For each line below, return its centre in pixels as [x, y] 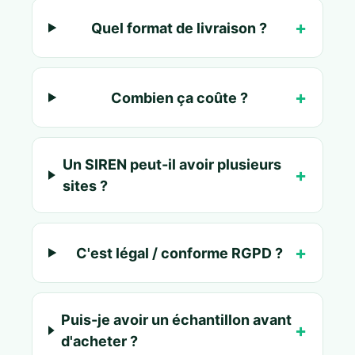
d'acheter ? [100, 341]
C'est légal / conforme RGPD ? [179, 253]
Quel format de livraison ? [179, 28]
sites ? [85, 186]
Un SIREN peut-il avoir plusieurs [172, 164]
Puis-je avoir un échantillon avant [177, 320]
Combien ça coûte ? [179, 97]
